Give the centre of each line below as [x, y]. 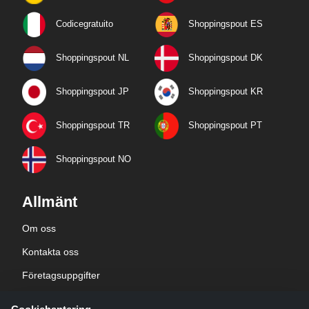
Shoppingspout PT [225, 126]
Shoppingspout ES [226, 24]
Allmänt [50, 202]
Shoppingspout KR [226, 92]
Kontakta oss [50, 252]
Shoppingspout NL [92, 58]
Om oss [39, 229]
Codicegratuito [84, 24]
